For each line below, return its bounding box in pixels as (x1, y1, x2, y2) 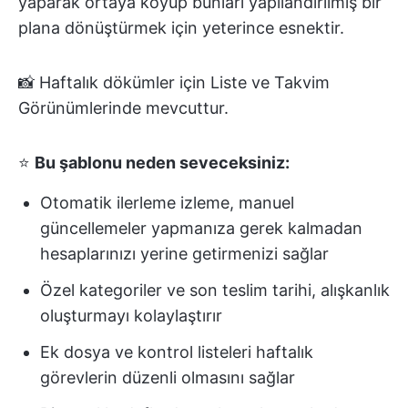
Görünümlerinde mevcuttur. (18, 98, 229, 118)
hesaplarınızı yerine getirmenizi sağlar (40, 244, 329, 264)
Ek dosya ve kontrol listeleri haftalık (40, 342, 313, 362)
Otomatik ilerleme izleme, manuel (40, 193, 294, 213)
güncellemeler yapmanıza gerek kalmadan (40, 219, 362, 239)
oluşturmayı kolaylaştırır (40, 306, 222, 326)
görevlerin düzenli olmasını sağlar (40, 368, 295, 388)
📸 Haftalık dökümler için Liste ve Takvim (18, 73, 330, 93)
